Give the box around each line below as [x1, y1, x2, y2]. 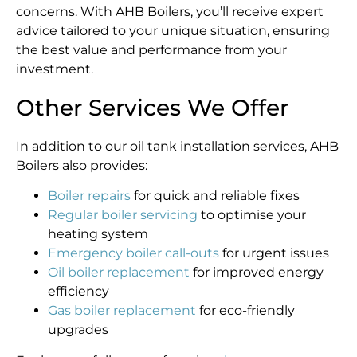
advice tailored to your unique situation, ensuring [16, 22, 330, 38]
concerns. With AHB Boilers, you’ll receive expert [16, 3, 324, 19]
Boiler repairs [48, 188, 131, 204]
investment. [16, 61, 93, 76]
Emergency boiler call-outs [48, 245, 219, 261]
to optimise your [198, 207, 306, 223]
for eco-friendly [196, 303, 295, 319]
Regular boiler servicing [48, 207, 198, 223]
